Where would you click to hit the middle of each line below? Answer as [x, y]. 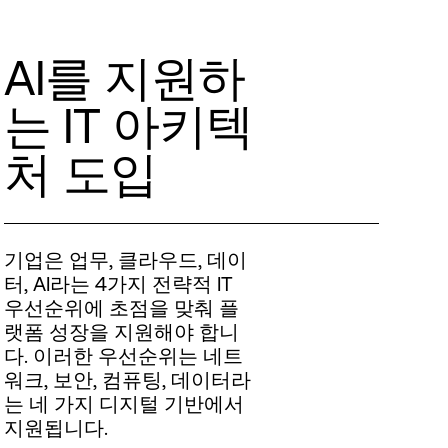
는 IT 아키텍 [129, 125]
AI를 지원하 [125, 77]
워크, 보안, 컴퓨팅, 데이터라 [128, 379]
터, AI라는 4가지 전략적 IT [119, 283]
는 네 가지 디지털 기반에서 [124, 403]
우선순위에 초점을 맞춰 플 [122, 307]
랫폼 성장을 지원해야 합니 [122, 331]
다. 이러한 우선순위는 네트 [124, 355]
